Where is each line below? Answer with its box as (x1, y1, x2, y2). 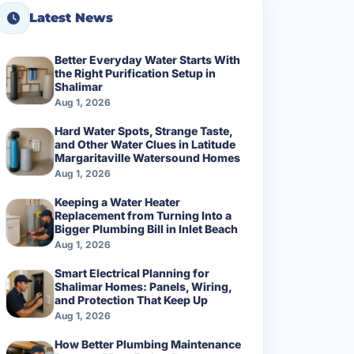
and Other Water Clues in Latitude (55, 137, 235, 151)
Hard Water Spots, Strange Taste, (55, 123, 232, 137)
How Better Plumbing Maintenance (55, 337, 241, 351)
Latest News (29, 10, 113, 26)
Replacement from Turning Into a (55, 208, 232, 222)
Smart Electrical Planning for (55, 265, 209, 280)
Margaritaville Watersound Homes (55, 150, 240, 164)
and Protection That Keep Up (55, 292, 208, 307)
